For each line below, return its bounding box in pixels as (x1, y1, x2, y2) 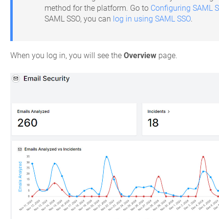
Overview (124, 51, 157, 61)
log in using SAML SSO (113, 14, 191, 23)
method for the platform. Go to (44, 3, 151, 13)
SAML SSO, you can (44, 14, 113, 23)
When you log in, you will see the (10, 51, 124, 61)
